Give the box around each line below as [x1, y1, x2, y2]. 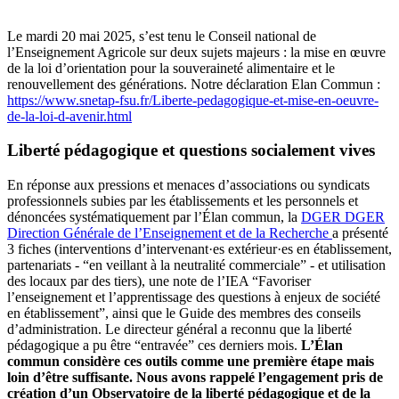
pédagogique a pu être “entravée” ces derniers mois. [7, 338, 301, 354]
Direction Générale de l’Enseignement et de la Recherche [7, 225, 329, 241]
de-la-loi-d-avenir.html [7, 108, 132, 124]
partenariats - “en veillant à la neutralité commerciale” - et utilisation [7, 257, 386, 273]
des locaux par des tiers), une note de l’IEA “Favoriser [7, 273, 311, 289]
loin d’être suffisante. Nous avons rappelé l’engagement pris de [7, 370, 383, 386]
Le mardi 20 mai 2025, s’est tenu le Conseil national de [7, 28, 316, 44]
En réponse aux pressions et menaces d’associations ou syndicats [7, 177, 370, 193]
